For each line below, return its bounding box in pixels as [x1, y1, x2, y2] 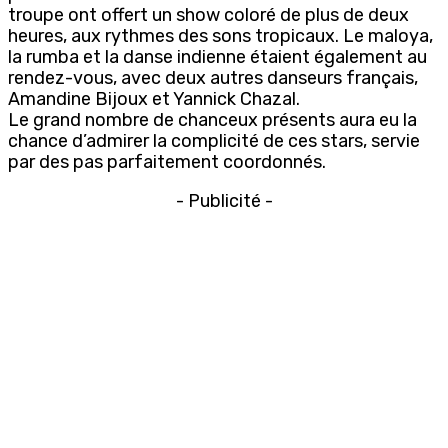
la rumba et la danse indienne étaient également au [8, 45, 427, 68]
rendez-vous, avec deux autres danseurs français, [8, 66, 418, 89]
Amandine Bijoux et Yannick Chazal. [8, 87, 300, 110]
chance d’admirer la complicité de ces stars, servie [8, 129, 420, 152]
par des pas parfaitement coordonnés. [8, 150, 326, 173]
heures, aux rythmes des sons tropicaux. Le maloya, [8, 24, 433, 47]
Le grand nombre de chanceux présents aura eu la [8, 108, 417, 131]
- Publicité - [175, 189, 273, 212]
